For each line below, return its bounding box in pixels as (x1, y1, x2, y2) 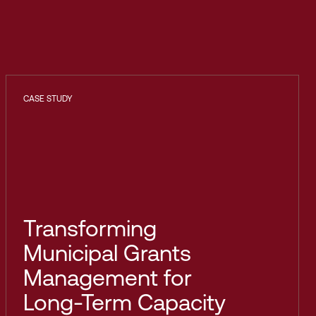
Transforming (23, 215, 157, 241)
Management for (23, 265, 192, 291)
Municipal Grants (23, 240, 191, 266)
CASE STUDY (23, 94, 73, 104)
